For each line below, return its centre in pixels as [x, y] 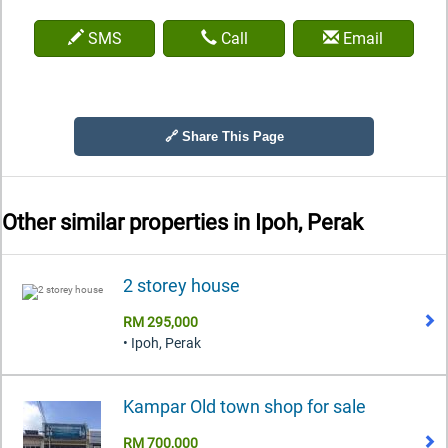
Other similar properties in [128, 223]
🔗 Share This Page [224, 136]
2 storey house [181, 285]
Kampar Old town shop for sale [244, 406]
